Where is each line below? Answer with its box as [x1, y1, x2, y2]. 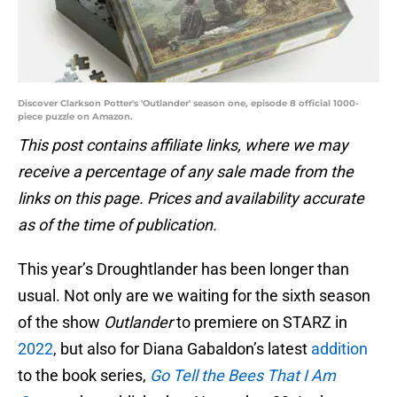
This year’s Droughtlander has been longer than [18, 260, 349, 279]
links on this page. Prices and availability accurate [18, 189, 364, 208]
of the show [18, 313, 104, 332]
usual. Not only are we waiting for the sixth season [18, 286, 370, 306]
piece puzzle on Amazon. [18, 111, 133, 123]
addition [311, 339, 368, 359]
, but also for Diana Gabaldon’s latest [53, 339, 311, 359]
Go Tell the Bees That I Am [150, 366, 336, 385]
